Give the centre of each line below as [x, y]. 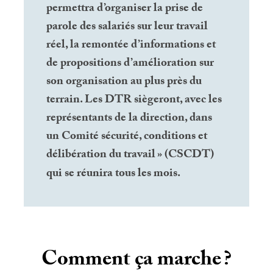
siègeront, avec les [177, 100]
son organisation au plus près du [124, 82]
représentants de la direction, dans [129, 119]
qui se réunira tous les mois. [114, 174]
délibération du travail [101, 155]
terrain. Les [76, 100]
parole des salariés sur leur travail [127, 27]
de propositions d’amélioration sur [130, 64]
